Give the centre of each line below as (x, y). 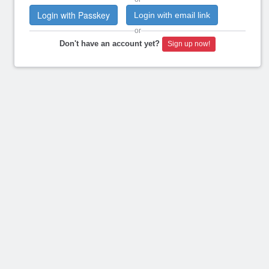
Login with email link (172, 15)
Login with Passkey (74, 15)
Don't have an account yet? (110, 44)
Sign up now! (189, 44)
